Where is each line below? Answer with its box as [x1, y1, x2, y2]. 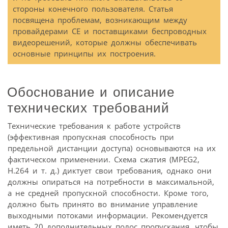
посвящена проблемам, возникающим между [13, 15, 187, 25]
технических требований [7, 100, 169, 116]
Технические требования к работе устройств [8, 120, 181, 131]
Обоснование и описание [7, 84, 175, 100]
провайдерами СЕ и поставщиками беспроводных [13, 26, 207, 37]
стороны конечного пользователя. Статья [13, 4, 173, 14]
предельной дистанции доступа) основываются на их [8, 142, 216, 153]
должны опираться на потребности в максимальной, [8, 176, 214, 187]
